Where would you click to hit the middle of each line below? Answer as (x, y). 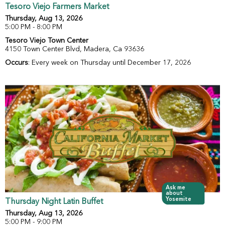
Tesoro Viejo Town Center (47, 41)
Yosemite (179, 200)
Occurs (17, 63)
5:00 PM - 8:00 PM (34, 27)
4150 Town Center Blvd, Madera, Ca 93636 (75, 49)
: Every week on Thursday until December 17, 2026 (109, 63)
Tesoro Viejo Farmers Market (57, 7)
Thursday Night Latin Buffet (54, 202)
